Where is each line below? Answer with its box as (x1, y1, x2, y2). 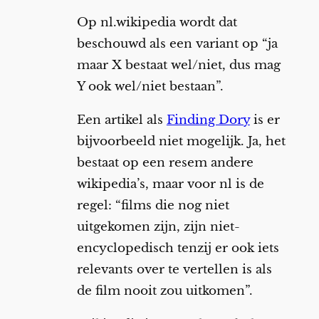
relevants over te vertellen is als (76, 261, 272, 277)
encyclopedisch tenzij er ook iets (76, 240, 279, 256)
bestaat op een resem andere (76, 155, 253, 170)
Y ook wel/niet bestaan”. (76, 79, 224, 95)
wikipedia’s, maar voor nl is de (76, 176, 264, 192)
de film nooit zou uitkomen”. (76, 283, 253, 298)
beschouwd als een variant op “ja (76, 36, 278, 52)
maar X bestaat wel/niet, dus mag (76, 58, 281, 73)
